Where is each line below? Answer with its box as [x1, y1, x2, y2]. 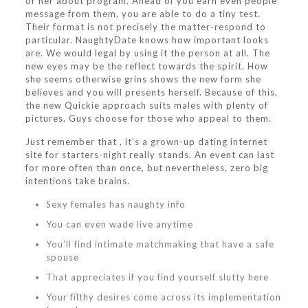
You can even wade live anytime [45, 219, 193, 230]
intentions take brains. [25, 175, 130, 186]
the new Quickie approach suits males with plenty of [25, 100, 268, 111]
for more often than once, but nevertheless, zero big [25, 162, 268, 173]
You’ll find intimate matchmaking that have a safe [45, 239, 274, 250]
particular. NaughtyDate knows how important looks [25, 34, 269, 45]
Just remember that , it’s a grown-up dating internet [25, 136, 267, 147]
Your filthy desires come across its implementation [45, 291, 281, 302]
